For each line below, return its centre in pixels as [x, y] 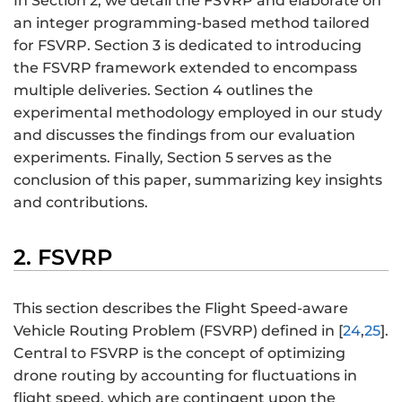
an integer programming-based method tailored [192, 22]
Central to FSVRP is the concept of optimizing [179, 354]
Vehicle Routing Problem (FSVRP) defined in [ [178, 331]
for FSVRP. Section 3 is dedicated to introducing [188, 45]
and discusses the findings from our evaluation [184, 135]
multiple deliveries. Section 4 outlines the [163, 90]
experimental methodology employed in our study [198, 112]
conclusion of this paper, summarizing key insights [198, 179]
